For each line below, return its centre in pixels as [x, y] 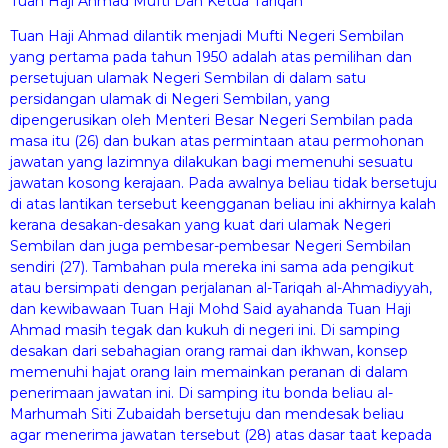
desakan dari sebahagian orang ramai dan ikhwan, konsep [209, 351]
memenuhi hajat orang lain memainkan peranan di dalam [209, 372]
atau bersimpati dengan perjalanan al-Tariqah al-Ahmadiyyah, [221, 288]
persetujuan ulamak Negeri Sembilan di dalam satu [188, 78]
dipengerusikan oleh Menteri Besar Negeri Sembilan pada [211, 120]
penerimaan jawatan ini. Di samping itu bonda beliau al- [201, 393]
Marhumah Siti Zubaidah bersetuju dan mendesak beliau [207, 414]
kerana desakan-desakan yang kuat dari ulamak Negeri [200, 225]
